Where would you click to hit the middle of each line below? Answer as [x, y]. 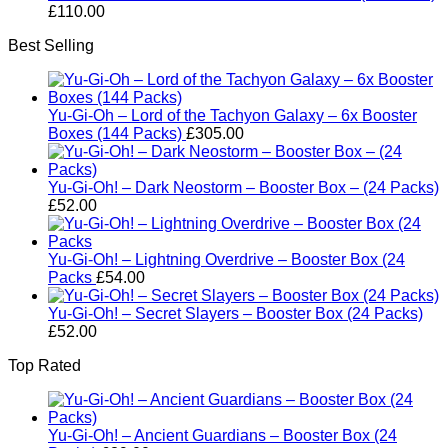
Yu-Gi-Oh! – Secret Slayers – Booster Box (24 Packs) [235, 313]
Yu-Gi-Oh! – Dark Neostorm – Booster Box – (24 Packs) [243, 187]
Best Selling [51, 45]
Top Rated [44, 365]
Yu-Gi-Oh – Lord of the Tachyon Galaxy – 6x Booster [232, 115]
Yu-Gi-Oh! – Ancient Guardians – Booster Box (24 [222, 435]
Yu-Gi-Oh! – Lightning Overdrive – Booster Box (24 [226, 259]
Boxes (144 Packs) [115, 133]
